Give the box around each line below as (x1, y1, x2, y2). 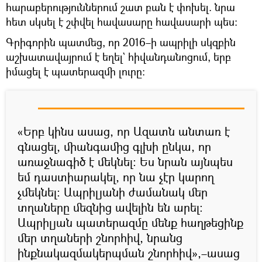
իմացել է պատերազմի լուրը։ (6, 64, 148, 78)
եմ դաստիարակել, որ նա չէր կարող (18, 168, 214, 185)
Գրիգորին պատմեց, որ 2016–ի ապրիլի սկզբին (6, 35, 236, 49)
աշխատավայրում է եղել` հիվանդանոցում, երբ (6, 49, 231, 64)
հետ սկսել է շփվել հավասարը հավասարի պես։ (6, 14, 237, 29)
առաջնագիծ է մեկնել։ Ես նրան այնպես (18, 153, 233, 170)
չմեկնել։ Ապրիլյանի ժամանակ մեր (18, 184, 208, 200)
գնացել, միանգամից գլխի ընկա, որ (18, 138, 211, 154)
